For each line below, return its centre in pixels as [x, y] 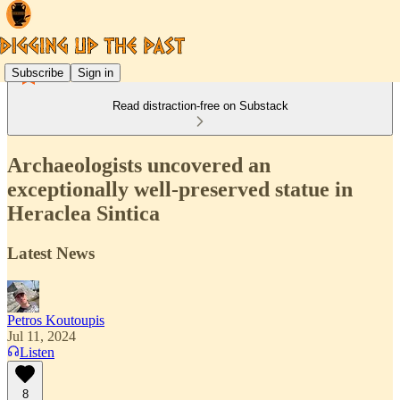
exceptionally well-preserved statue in [180, 189]
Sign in [96, 72]
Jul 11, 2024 [42, 336]
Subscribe [37, 72]
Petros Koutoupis [56, 320]
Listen [37, 352]
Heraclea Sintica [83, 213]
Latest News [51, 253]
